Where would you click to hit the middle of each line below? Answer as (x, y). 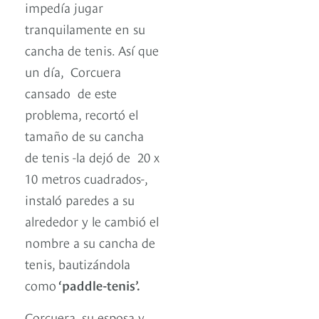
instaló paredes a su (80, 199)
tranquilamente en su (85, 28)
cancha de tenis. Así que (92, 50)
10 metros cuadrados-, (86, 178)
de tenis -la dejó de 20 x (92, 157)
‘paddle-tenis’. (100, 285)
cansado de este (71, 93)
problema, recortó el (82, 114)
